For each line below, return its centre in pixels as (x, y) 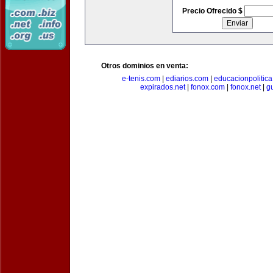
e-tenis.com (141, 79)
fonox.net (246, 87)
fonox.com (208, 87)
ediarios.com (187, 79)
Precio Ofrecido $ (213, 11)
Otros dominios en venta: (145, 66)
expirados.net (163, 87)
